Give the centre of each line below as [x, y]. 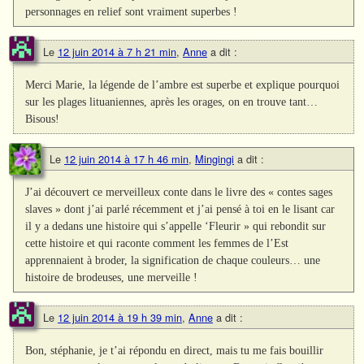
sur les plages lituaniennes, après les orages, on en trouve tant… [172, 101]
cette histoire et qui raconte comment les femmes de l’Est [157, 243]
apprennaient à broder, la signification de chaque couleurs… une [173, 260]
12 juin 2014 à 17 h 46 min [126, 158]
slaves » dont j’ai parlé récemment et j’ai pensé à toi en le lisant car [180, 208]
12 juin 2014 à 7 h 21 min [117, 51]
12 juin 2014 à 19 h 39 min [120, 318]
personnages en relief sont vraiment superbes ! [132, 11]
